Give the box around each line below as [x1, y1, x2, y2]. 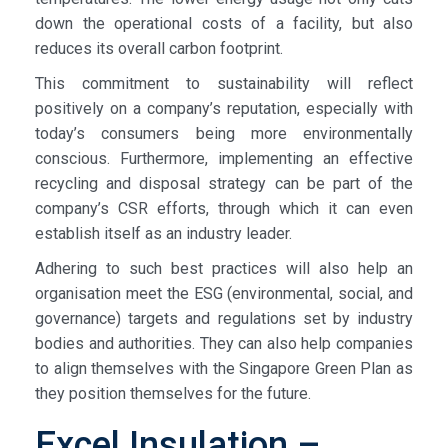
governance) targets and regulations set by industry [35, 308, 413, 328]
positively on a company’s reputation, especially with [35, 98, 413, 118]
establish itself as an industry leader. [35, 223, 292, 243]
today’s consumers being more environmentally [35, 123, 413, 143]
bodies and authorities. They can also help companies [35, 333, 413, 353]
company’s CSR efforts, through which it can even [35, 198, 413, 218]
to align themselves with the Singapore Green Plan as [35, 358, 413, 378]
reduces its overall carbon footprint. [35, 38, 283, 58]
